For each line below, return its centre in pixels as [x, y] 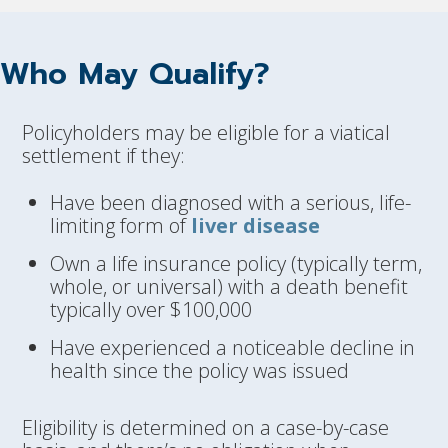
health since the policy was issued [199, 370]
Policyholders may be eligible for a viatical [206, 132]
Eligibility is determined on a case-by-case [206, 428]
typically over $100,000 [151, 309]
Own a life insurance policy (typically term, [236, 263]
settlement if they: [104, 155]
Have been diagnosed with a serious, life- [230, 202]
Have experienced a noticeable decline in [232, 347]
